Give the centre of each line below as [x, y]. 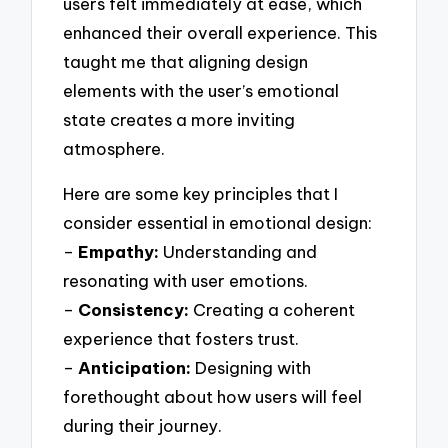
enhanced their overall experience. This [220, 33]
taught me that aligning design [186, 62]
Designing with [251, 367]
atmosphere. [114, 149]
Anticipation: [135, 367]
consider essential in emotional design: [218, 222]
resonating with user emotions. [186, 280]
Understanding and [238, 251]
